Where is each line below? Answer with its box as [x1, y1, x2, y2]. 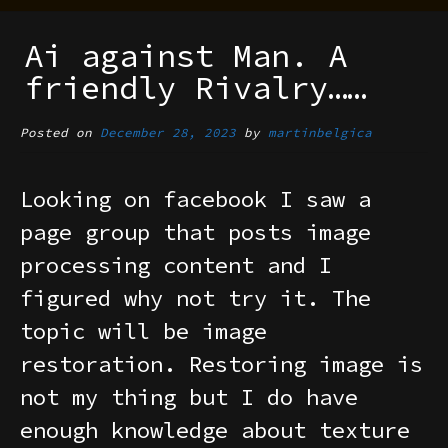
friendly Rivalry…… [24, 68, 367, 109]
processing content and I [20, 250, 332, 279]
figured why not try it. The [20, 283, 371, 312]
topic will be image [20, 316, 267, 345]
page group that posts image [20, 217, 371, 246]
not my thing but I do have [20, 382, 358, 411]
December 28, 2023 [100, 124, 236, 140]
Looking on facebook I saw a [20, 184, 371, 213]
